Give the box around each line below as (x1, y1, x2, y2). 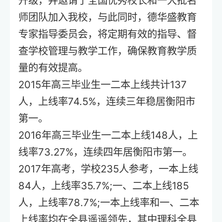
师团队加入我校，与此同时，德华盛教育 (18, 11, 197, 24)
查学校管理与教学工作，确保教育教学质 (18, 45, 197, 57)
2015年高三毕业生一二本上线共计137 (18, 78, 187, 91)
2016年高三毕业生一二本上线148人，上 (18, 129, 198, 142)
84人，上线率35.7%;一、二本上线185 (18, 179, 189, 192)
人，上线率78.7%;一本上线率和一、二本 (18, 196, 200, 209)
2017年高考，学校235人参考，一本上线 (18, 163, 199, 175)
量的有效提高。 (18, 61, 88, 74)
